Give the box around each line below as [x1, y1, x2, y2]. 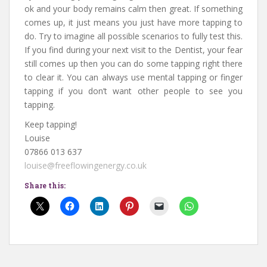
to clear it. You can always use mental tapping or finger [24, 72, 243, 83]
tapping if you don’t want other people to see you [24, 85, 243, 97]
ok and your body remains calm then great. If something [24, 3, 243, 15]
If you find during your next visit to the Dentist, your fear [24, 44, 243, 56]
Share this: [24, 181, 66, 191]
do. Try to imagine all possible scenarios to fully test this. [24, 30, 243, 42]
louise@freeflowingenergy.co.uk [24, 160, 147, 172]
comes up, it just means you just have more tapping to [24, 17, 243, 29]
